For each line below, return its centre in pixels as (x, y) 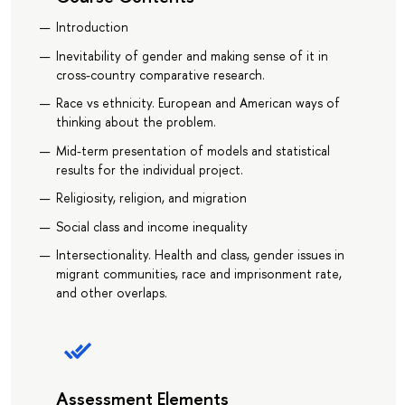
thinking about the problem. (136, 122)
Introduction (92, 27)
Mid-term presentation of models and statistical (193, 150)
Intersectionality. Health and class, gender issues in (200, 255)
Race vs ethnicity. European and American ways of (198, 103)
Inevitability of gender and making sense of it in (192, 55)
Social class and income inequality (151, 226)
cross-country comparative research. (160, 74)
